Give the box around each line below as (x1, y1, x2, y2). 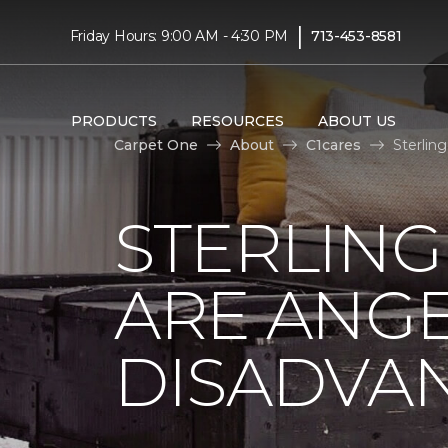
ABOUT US (317, 111, 396, 130)
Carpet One (114, 135, 198, 154)
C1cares (306, 135, 361, 154)
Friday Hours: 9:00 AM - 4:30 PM (69, 26, 289, 45)
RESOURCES (190, 111, 284, 130)
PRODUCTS (70, 111, 157, 130)
